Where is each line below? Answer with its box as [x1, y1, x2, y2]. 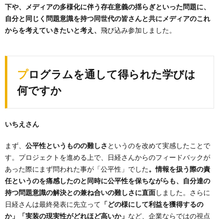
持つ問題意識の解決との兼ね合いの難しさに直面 [5, 188, 155, 197]
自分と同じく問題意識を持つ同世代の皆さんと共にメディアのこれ [5, 14, 210, 22]
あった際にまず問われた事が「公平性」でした [5, 164, 149, 173]
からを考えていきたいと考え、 [5, 25, 101, 34]
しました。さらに [155, 188, 210, 197]
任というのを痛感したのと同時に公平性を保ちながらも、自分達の [5, 176, 210, 185]
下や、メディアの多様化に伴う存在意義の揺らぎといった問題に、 [5, 2, 210, 11]
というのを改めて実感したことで [108, 141, 210, 150]
